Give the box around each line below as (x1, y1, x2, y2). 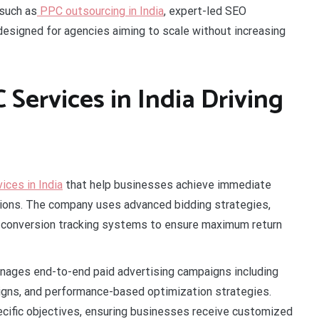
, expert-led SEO (164, 4, 246, 18)
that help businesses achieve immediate (63, 177, 271, 192)
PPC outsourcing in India (37, 4, 164, 18)
